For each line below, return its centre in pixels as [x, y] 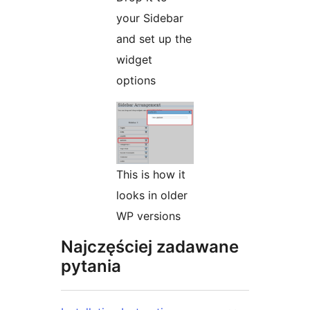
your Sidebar [150, 18]
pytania [91, 266]
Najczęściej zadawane [150, 247]
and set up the [154, 39]
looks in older [152, 195]
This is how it [151, 175]
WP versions [148, 216]
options [136, 81]
